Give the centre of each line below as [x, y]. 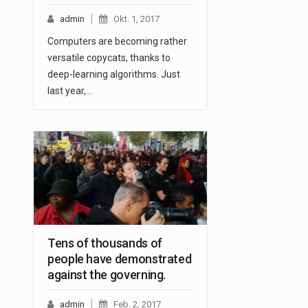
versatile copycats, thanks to [109, 58]
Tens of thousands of [105, 243]
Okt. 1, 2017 [136, 19]
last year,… [70, 91]
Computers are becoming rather [117, 42]
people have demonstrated [120, 259]
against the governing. [107, 275]
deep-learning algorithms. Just [114, 75]
